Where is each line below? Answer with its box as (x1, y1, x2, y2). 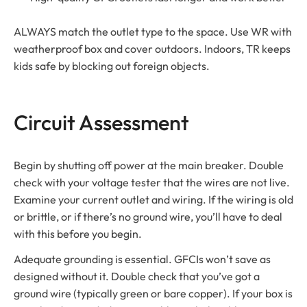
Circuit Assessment (14, 108, 189, 136)
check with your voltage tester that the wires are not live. (14, 175, 290, 189)
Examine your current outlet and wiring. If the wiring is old (14, 192, 293, 206)
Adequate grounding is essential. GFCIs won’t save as (14, 251, 271, 266)
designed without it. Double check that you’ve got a (14, 269, 260, 283)
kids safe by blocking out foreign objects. (14, 58, 210, 73)
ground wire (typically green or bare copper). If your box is (14, 286, 293, 300)
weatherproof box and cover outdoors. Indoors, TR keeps (14, 41, 291, 56)
